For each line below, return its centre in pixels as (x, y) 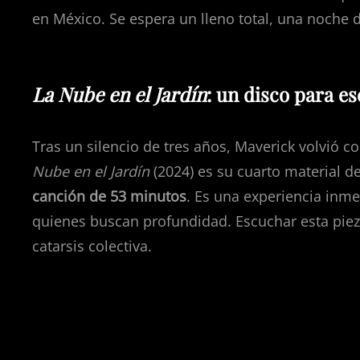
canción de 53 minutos (109, 196)
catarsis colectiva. (92, 246)
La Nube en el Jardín (119, 94)
